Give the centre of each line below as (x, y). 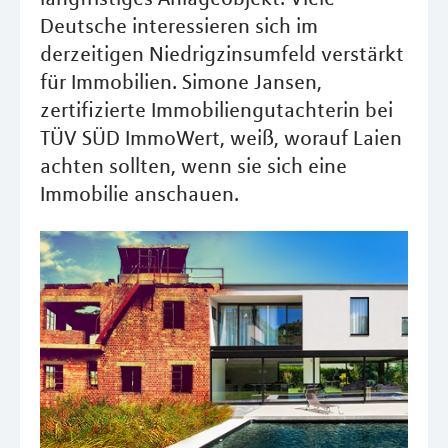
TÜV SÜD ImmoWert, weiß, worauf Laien (221, 137)
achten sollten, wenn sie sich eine (193, 165)
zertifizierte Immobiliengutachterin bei (216, 109)
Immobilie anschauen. (139, 193)
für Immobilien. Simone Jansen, (181, 81)
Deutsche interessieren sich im (179, 25)
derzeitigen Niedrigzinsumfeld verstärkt (222, 53)
